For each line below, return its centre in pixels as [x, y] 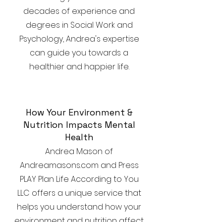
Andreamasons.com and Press [79, 165]
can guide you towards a [79, 53]
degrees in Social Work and [79, 25]
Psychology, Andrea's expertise [79, 39]
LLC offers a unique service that [79, 193]
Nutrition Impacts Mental [79, 125]
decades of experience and [79, 11]
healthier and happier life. [79, 67]
